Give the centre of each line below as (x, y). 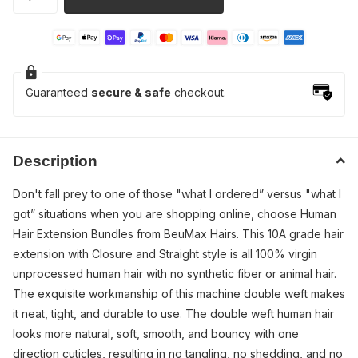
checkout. (199, 92)
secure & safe (131, 92)
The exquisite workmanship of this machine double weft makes (179, 293)
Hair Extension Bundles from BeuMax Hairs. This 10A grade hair (178, 233)
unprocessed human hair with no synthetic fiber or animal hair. (175, 273)
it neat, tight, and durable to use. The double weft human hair (173, 313)
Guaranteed (58, 92)
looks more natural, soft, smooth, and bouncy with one (156, 333)
